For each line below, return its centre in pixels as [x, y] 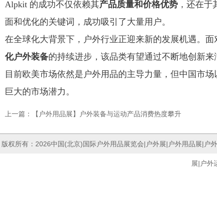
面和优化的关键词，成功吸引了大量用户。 [88, 22]
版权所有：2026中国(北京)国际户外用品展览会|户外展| [85, 144]
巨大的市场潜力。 [40, 91]
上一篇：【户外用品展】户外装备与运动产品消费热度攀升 [93, 114]
